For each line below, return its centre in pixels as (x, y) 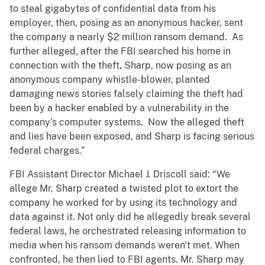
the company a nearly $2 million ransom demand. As (126, 37)
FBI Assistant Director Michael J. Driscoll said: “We (120, 174)
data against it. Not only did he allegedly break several (130, 217)
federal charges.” (47, 151)
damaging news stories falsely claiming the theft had (126, 94)
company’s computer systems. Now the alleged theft (127, 122)
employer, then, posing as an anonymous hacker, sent (126, 23)
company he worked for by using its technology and (123, 203)
